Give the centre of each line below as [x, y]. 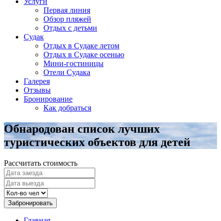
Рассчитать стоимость [41, 163]
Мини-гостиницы [74, 63]
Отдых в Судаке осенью [84, 55]
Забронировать [30, 203]
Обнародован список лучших [82, 129]
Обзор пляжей [67, 19]
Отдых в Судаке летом [81, 46]
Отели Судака [67, 72]
